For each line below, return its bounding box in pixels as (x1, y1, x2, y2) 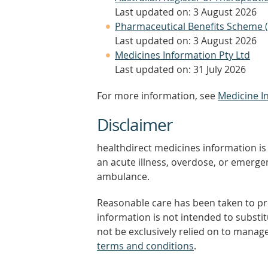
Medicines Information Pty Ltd (115, 48, 250, 62)
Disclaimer (97, 114, 172, 136)
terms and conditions (97, 239, 194, 252)
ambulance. (97, 170, 150, 183)
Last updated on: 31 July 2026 (115, 63, 246, 76)
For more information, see (97, 89, 218, 102)
